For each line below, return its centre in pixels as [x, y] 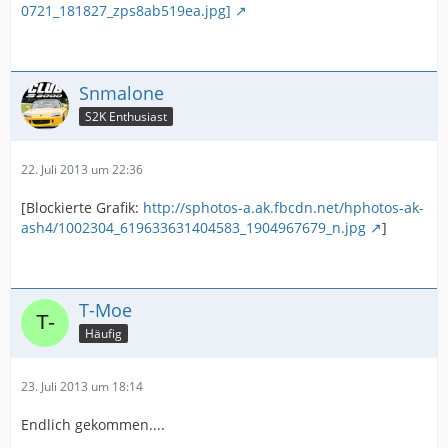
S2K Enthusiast [126, 116]
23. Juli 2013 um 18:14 [82, 386]
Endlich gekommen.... [93, 424]
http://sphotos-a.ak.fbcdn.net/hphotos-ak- [283, 207]
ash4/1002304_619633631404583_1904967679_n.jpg [193, 227]
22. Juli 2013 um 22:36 [82, 169]
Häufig [103, 333]
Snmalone [121, 93]
